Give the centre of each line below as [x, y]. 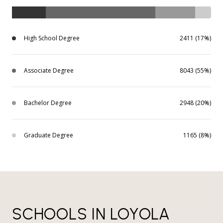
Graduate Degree [49, 135]
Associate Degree [49, 71]
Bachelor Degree [48, 103]
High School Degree [52, 38]
